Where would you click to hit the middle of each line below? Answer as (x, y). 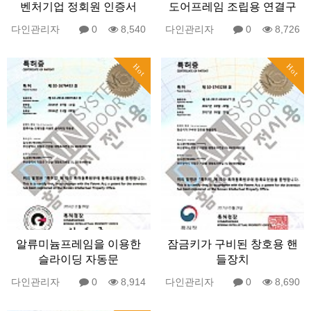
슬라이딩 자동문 (79, 259)
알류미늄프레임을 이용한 (79, 244)
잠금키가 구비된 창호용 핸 (232, 244)
